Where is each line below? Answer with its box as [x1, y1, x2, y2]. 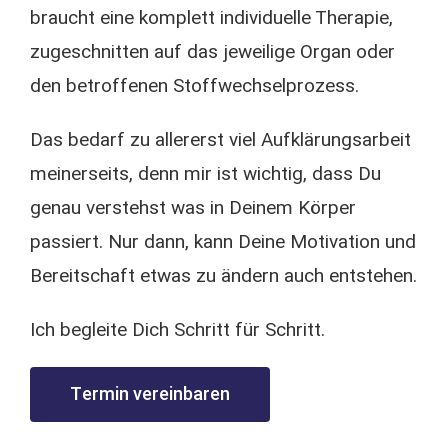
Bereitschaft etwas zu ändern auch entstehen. [30, 262, 417, 290]
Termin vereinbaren [70, 381, 230, 408]
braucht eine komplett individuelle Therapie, [30, 4, 393, 32]
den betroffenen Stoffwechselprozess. [30, 72, 359, 100]
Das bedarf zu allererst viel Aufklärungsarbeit [30, 126, 411, 154]
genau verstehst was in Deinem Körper [30, 194, 356, 222]
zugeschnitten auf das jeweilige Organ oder [30, 38, 395, 66]
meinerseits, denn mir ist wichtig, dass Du [30, 160, 381, 188]
